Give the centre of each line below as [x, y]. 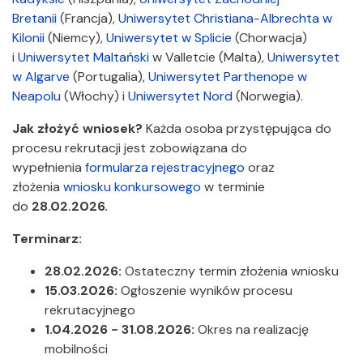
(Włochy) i [94, 96]
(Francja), [88, 18]
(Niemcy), [75, 38]
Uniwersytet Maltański [83, 57]
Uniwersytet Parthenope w [228, 77]
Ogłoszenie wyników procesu [207, 290]
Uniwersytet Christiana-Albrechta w [225, 18]
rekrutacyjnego [92, 310]
